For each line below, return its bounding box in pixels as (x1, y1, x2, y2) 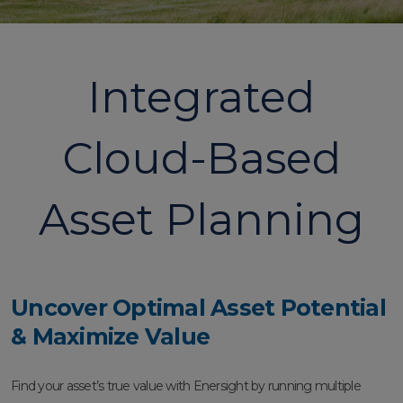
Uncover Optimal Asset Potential (11, 294, 386, 322)
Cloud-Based (62, 132, 341, 185)
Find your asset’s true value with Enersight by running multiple (11, 378, 361, 395)
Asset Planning (39, 193, 364, 246)
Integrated (88, 71, 315, 124)
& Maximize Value (11, 323, 210, 351)
